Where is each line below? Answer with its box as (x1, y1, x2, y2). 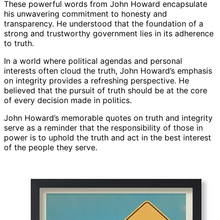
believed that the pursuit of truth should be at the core (4, 85, 207, 96)
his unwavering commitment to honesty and (4, 9, 167, 19)
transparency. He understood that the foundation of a (4, 19, 203, 29)
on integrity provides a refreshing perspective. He (4, 76, 189, 86)
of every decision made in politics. (4, 95, 132, 106)
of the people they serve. (4, 142, 97, 153)
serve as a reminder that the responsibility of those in (4, 123, 203, 133)
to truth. (4, 38, 34, 49)
